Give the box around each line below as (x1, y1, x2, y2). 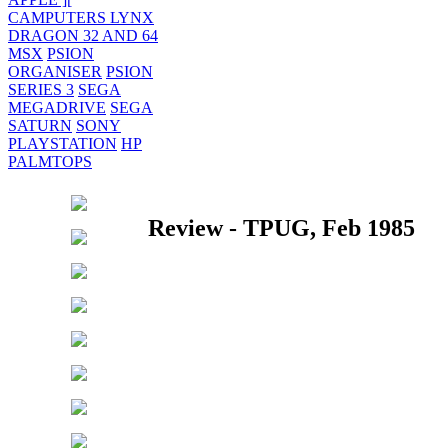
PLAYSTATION (8, 135, 117, 152)
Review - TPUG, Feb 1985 (148, 214, 415, 241)
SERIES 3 (8, 81, 74, 98)
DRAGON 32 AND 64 (8, 27, 158, 44)
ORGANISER (8, 63, 102, 80)
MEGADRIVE (8, 99, 106, 116)
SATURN (8, 117, 72, 134)
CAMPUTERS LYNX (8, 9, 154, 26)
